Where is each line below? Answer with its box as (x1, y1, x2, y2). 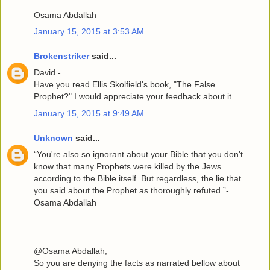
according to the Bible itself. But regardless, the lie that (34, 174, 241, 184)
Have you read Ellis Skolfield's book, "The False (34, 80, 215, 90)
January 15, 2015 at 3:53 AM (34, 26, 144, 36)
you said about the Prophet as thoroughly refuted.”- (34, 186, 229, 196)
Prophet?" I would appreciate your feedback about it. (34, 92, 234, 102)
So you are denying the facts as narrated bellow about (34, 258, 240, 268)
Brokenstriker (34, 51, 89, 61)
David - (34, 67, 61, 78)
